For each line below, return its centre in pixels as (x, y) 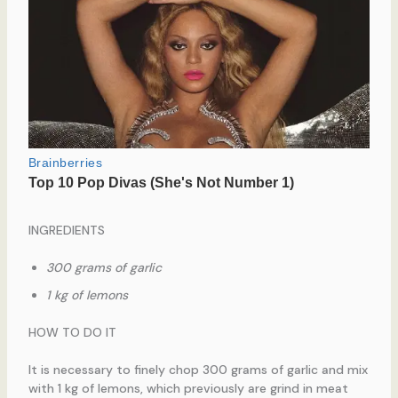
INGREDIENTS (66, 231)
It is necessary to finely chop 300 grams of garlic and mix (198, 370)
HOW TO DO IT (72, 333)
